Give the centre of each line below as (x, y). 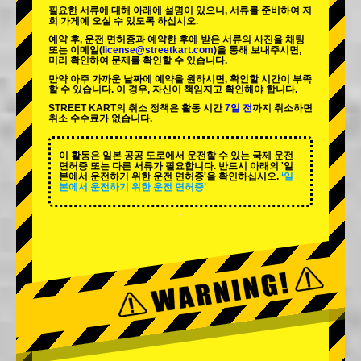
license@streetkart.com (158, 50)
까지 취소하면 (282, 108)
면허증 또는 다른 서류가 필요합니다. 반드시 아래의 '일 (176, 166)
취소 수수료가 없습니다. (100, 119)
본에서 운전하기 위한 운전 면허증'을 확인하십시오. (169, 177)
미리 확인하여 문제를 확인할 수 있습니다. (138, 61)
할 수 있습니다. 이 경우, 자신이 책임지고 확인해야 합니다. (173, 90)
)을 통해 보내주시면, (257, 50)
